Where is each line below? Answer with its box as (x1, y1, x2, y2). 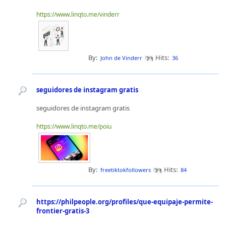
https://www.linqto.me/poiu (36, 122, 111, 131)
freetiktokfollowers (100, 166, 151, 174)
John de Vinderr (100, 54, 142, 62)
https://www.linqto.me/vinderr (36, 10, 120, 19)
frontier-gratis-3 (36, 206, 89, 215)
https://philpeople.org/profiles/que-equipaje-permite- (36, 197, 213, 206)
